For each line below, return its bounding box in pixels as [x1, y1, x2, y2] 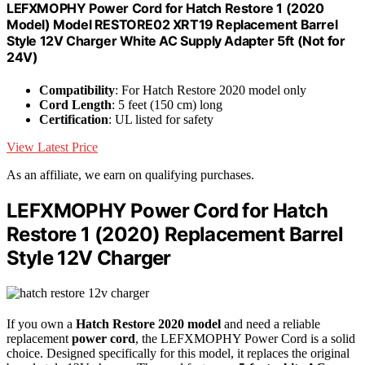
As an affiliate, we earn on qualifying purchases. [7, 167, 254, 182]
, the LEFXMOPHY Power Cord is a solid [135, 331, 355, 345]
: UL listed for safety [108, 112, 213, 126]
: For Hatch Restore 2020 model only [115, 82, 306, 97]
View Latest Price [7, 139, 98, 154]
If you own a [7, 316, 76, 331]
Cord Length [39, 97, 112, 112]
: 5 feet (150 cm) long [112, 97, 222, 112]
